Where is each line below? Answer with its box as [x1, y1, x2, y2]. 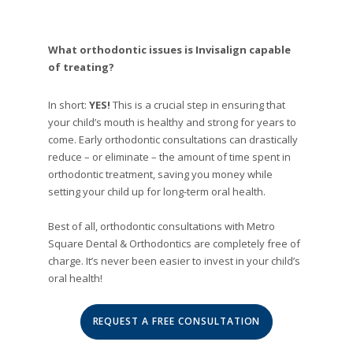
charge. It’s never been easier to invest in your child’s [48, 253, 300, 268]
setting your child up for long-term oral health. [48, 184, 266, 199]
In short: [48, 97, 89, 112]
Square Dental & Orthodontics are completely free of [48, 236, 300, 251]
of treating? [48, 59, 114, 74]
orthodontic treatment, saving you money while [48, 166, 273, 181]
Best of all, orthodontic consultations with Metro [48, 218, 275, 233]
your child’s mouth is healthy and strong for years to [48, 114, 296, 129]
